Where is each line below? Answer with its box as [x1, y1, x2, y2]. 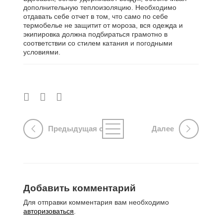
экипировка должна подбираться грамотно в [23, 30, 168, 38]
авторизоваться [23, 207, 74, 216]
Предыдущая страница [48, 124, 133, 133]
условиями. [23, 48, 61, 56]
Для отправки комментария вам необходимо [23, 198, 169, 207]
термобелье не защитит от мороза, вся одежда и [23, 21, 183, 29]
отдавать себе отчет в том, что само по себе [23, 12, 168, 20]
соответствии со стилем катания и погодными [23, 39, 173, 47]
